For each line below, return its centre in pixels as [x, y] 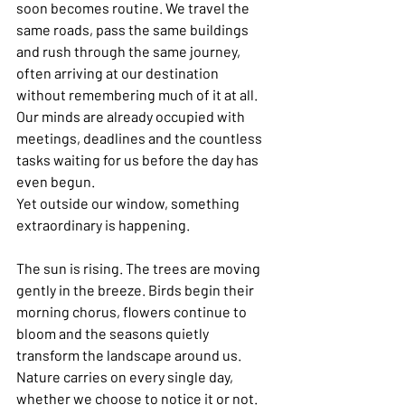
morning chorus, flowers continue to [133, 312]
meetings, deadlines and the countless [141, 138]
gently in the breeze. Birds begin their [137, 290]
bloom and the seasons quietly [114, 334]
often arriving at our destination [119, 73]
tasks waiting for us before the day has [139, 160]
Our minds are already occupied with [132, 117]
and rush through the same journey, [130, 52]
